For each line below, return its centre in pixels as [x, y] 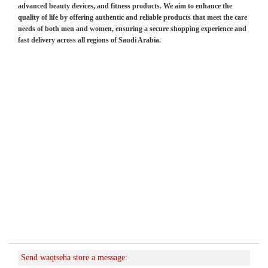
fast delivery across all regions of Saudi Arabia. [89, 40]
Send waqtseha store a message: [74, 257]
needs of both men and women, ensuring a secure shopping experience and [132, 28]
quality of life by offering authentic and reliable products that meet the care [133, 17]
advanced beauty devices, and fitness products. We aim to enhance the [125, 6]
